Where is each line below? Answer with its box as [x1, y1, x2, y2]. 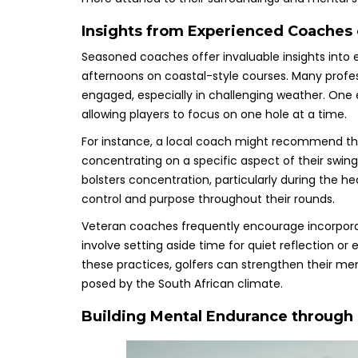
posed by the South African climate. [82, 275, 283, 292]
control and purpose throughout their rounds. [82, 190, 335, 207]
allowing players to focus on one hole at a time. [82, 105, 347, 122]
